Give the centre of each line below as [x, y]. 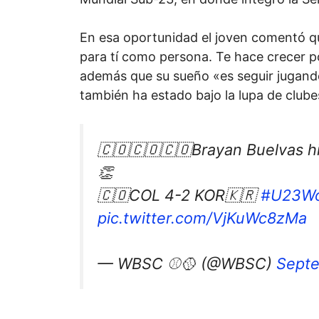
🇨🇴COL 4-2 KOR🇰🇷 [179, 195]
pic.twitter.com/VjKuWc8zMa [202, 218]
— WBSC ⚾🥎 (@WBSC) [187, 264]
